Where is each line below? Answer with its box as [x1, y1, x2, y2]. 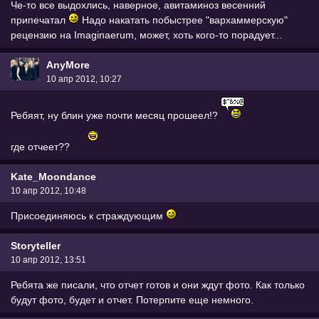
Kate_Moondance [11, 170, 96, 182]
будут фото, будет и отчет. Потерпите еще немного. [11, 294, 253, 306]
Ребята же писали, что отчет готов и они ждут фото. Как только [11, 279, 305, 291]
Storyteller [11, 239, 61, 251]
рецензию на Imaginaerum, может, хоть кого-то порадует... [11, 29, 282, 41]
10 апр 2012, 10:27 [46, 73, 122, 84]
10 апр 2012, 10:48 [11, 185, 86, 196]
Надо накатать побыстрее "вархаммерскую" [79, 14, 288, 26]
